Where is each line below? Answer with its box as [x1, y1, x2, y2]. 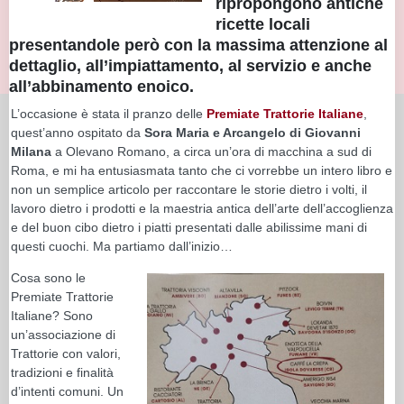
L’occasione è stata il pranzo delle [11, 106, 207, 121]
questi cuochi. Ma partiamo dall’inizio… [11, 238, 233, 253]
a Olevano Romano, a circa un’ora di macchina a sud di [55, 143, 372, 159]
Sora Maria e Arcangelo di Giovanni [144, 124, 361, 140]
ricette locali [216, 14, 310, 33]
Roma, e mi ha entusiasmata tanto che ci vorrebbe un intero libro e [11, 162, 392, 178]
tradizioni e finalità [11, 364, 114, 380]
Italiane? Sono [11, 308, 93, 323]
